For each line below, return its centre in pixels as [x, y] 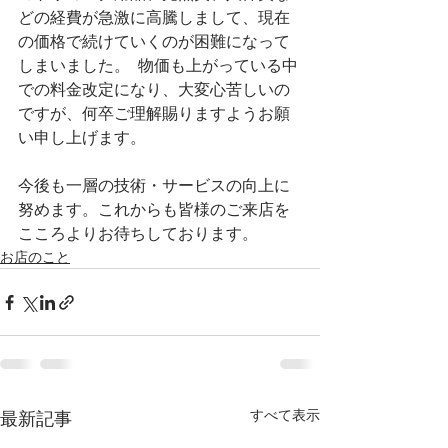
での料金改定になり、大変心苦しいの [154, 89]
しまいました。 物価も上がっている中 [158, 65]
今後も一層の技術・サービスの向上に [154, 185]
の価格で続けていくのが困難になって [154, 41]
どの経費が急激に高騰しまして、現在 [154, 17]
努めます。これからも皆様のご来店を [154, 209]
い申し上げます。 [86, 137]
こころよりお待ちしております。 [138, 233]
